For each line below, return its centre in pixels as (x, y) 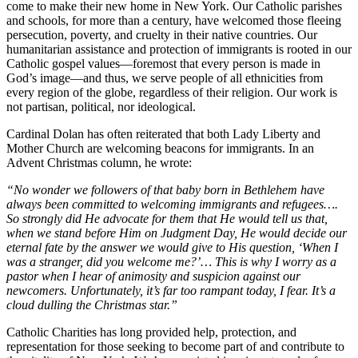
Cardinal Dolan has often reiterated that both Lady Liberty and (163, 133)
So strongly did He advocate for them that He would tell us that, (167, 218)
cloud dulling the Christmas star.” (92, 304)
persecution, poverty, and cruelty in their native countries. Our (162, 34)
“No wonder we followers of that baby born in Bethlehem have (165, 189)
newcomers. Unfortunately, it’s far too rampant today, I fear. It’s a (171, 290)
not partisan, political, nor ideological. (106, 106)
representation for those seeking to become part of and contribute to (175, 346)
